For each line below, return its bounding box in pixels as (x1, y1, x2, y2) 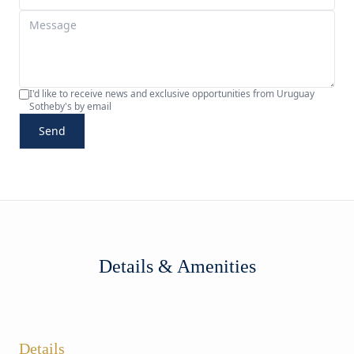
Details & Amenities (98, 256, 256, 277)
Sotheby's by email (29, 100, 111, 113)
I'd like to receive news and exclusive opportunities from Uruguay (29, 87, 314, 100)
